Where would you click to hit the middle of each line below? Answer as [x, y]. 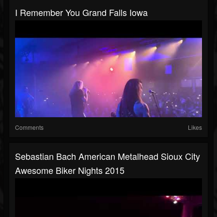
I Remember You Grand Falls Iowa [81, 12]
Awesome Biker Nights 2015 [70, 170]
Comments [29, 127]
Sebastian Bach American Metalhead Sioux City [108, 156]
